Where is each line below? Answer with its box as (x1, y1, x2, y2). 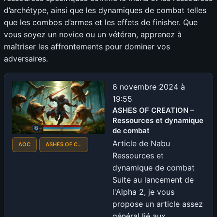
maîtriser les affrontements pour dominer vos (4, 41, 170, 51)
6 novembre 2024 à (112, 81, 185, 92)
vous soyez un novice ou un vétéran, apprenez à (4, 29, 182, 39)
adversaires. (4, 53, 48, 63)
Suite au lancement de (112, 174, 194, 185)
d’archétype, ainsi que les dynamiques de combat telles (4, 5, 206, 15)
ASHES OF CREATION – (112, 105, 194, 115)
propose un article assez (112, 199, 203, 209)
